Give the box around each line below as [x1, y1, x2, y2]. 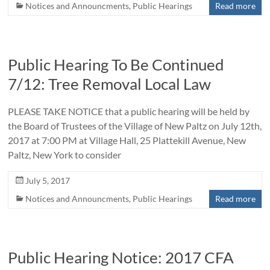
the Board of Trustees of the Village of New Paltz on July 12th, [8, 120, 262, 132]
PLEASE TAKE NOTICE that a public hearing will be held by [8, 105, 250, 118]
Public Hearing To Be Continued [8, 55, 225, 75]
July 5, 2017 [25, 175, 71, 186]
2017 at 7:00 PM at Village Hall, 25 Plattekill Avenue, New [8, 134, 246, 146]
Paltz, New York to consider [8, 149, 122, 161]
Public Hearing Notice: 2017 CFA [8, 248, 234, 268]
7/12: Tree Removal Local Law [8, 74, 212, 94]
